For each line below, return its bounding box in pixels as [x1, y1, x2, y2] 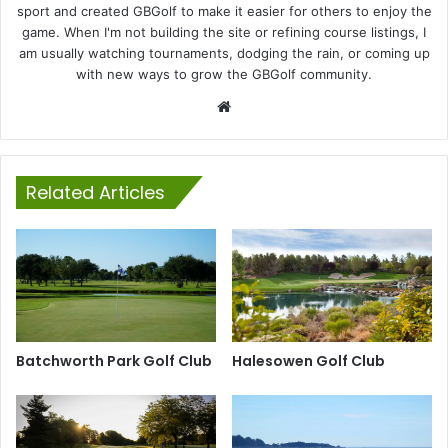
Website [235, 95, 292, 115]
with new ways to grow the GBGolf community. [76, 65, 372, 82]
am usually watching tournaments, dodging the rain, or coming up [18, 44, 430, 61]
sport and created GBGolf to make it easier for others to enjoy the [16, 2, 432, 19]
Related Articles [26, 179, 165, 205]
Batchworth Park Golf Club [16, 350, 212, 371]
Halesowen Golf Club [232, 350, 385, 371]
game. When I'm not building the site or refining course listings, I [22, 23, 426, 40]
